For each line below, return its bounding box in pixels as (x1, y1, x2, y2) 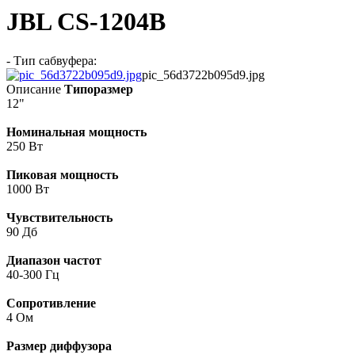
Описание (6, 82, 61, 96)
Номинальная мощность (6, 124, 147, 139)
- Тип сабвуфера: (6, 53, 97, 67)
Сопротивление (6, 296, 96, 310)
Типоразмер (64, 82, 133, 96)
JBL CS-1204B (6, 7, 166, 36)
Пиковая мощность (6, 167, 118, 181)
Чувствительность (6, 210, 113, 224)
